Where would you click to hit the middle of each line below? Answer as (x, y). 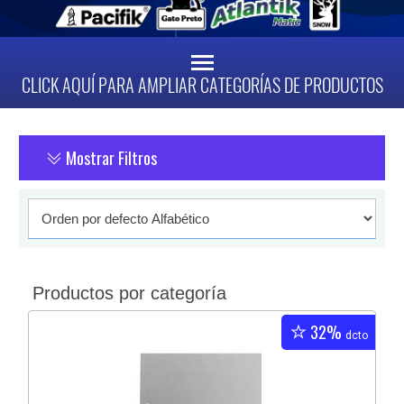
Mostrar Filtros (110, 158)
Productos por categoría (130, 294)
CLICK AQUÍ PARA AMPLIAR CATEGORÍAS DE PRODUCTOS (202, 86)
